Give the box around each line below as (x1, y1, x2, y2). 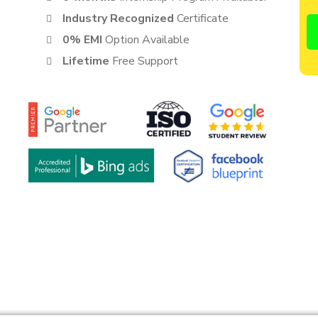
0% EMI (62, 32, 105, 48)
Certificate (176, 11, 229, 26)
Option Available (104, 32, 190, 48)
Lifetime (62, 53, 112, 69)
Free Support (111, 53, 178, 69)
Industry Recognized (62, 11, 177, 26)
